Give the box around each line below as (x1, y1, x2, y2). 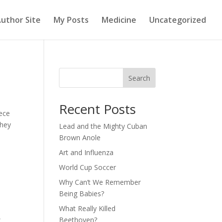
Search (128, 73, 150, 83)
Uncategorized (149, 14, 206, 25)
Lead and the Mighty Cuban (59, 121, 148, 131)
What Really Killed (59, 204, 116, 213)
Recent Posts (59, 100, 136, 118)
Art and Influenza (59, 148, 114, 157)
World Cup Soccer (59, 163, 116, 172)
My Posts (54, 14, 89, 25)
